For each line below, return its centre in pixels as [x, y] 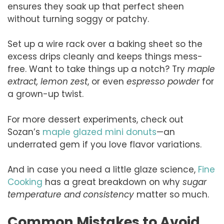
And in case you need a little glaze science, [103, 170]
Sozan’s [25, 132]
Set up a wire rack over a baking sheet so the [105, 44]
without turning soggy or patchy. [78, 19]
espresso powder [163, 82]
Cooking [25, 182]
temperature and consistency [71, 195]
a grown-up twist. [45, 94]
